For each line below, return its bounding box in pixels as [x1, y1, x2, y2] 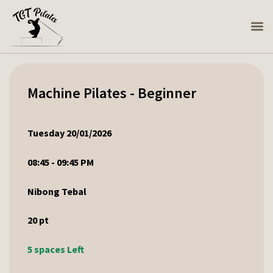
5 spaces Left [27, 243, 84, 255]
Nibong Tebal [27, 185, 87, 197]
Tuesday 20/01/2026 [27, 127, 112, 140]
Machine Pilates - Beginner [27, 83, 196, 103]
